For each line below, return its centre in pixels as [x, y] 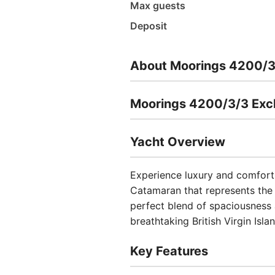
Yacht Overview [178, 142]
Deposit [149, 26]
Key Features [169, 251]
